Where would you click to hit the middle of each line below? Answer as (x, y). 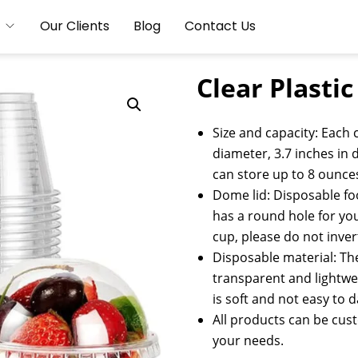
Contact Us (220, 26)
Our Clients (75, 26)
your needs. (249, 340)
